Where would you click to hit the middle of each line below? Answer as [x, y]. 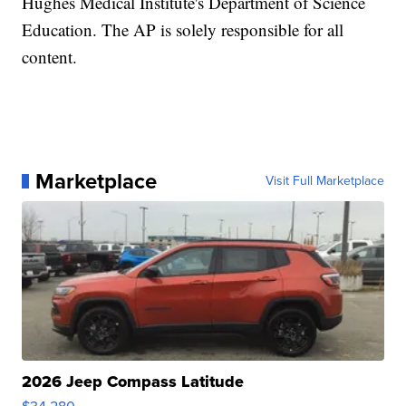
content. [50, 57]
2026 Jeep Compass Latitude [133, 382]
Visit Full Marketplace [324, 181]
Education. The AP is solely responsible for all [183, 30]
